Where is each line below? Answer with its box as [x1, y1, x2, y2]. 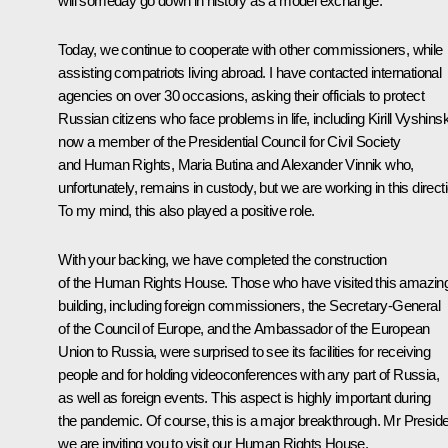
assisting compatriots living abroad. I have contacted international [58, 63, 442, 81]
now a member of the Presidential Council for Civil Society [58, 132, 401, 150]
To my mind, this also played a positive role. [58, 201, 315, 219]
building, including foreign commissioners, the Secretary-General [58, 296, 440, 314]
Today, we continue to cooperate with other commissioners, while [58, 40, 443, 58]
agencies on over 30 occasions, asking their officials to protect [58, 86, 424, 104]
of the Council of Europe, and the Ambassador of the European [58, 319, 430, 337]
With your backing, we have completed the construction [58, 250, 387, 268]
